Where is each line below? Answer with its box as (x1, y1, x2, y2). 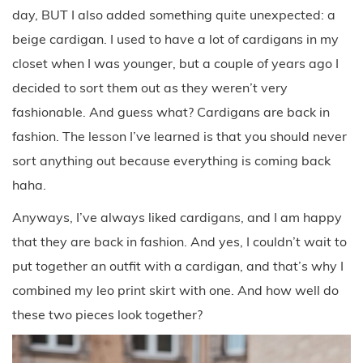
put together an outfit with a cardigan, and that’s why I (12, 257, 344, 274)
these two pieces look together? (12, 305, 203, 322)
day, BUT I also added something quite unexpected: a (12, 6, 335, 23)
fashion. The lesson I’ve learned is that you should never (12, 127, 347, 144)
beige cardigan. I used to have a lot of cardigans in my (12, 30, 339, 47)
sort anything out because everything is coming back (12, 152, 331, 169)
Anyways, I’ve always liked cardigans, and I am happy (12, 208, 342, 225)
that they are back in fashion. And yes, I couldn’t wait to (12, 233, 347, 250)
